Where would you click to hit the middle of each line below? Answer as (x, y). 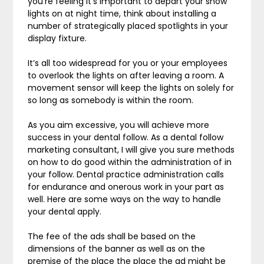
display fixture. (57, 38)
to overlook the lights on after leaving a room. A (126, 75)
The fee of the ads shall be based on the (112, 236)
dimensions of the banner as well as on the (117, 249)
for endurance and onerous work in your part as (126, 187)
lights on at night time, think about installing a (122, 14)
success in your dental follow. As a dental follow (126, 137)
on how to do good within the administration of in (130, 162)
